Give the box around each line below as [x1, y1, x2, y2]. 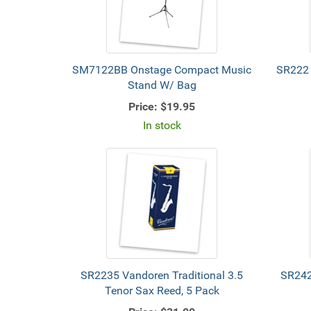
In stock [142, 119, 181, 132]
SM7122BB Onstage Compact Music [72, 63, 252, 76]
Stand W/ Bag [127, 78, 196, 92]
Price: [128, 100, 158, 113]
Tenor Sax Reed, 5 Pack [104, 284, 219, 297]
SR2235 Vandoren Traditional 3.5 [81, 269, 244, 282]
